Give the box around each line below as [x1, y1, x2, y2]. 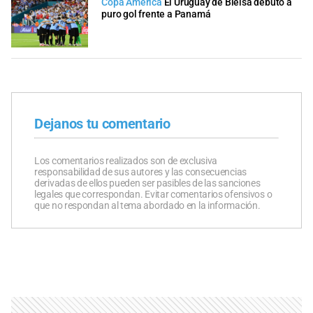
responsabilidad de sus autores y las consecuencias [34, 166, 247, 178]
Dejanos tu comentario [34, 115, 170, 133]
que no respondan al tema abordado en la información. [34, 200, 261, 212]
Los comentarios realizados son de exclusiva [34, 155, 218, 167]
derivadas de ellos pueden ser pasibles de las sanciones [34, 177, 261, 189]
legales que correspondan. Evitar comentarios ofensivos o [34, 189, 272, 201]
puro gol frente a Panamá [101, 8, 211, 20]
